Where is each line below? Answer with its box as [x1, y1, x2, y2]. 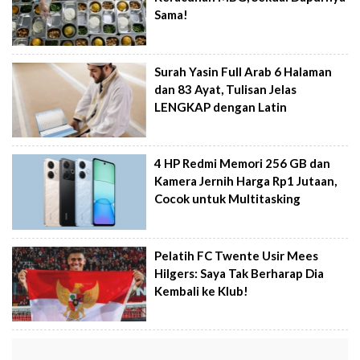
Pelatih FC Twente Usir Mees [154, 247, 319, 263]
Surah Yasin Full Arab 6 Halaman [154, 63, 333, 79]
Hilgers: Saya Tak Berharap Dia [154, 265, 325, 280]
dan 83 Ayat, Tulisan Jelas [154, 81, 297, 96]
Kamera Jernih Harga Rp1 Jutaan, [154, 174, 337, 189]
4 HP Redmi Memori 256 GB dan [154, 156, 331, 171]
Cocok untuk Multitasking [154, 191, 301, 207]
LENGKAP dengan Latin [154, 99, 288, 114]
